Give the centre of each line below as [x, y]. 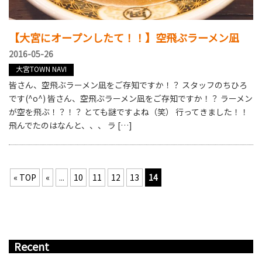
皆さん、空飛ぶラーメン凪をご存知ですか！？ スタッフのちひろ [128, 85]
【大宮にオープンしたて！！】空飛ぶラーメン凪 [124, 37]
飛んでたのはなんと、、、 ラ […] [70, 125]
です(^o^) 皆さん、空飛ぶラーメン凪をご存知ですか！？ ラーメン [131, 98]
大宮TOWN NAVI [41, 68]
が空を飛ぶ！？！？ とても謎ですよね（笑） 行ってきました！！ [129, 111]
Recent [32, 247]
